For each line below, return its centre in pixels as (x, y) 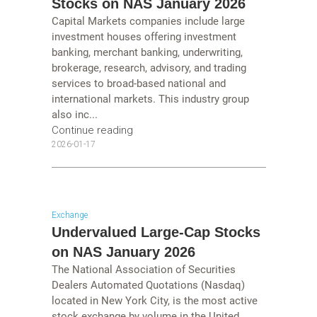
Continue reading (92, 131)
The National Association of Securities (143, 269)
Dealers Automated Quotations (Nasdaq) (148, 285)
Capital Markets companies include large (148, 22)
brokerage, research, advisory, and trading (149, 68)
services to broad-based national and (138, 84)
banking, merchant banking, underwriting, (147, 53)
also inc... (74, 115)
